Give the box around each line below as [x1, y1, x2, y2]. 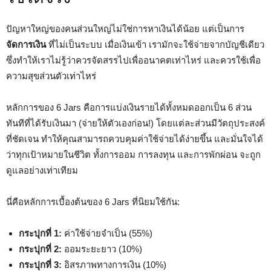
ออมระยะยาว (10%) [62, 244, 142, 254]
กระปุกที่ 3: [19, 260, 62, 270]
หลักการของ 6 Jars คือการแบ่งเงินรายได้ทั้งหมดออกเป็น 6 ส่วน [6, 102, 252, 113]
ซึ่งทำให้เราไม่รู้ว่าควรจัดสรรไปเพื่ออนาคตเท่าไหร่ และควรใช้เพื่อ [6, 55, 261, 65]
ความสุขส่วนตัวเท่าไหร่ [6, 71, 96, 81]
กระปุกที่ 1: [19, 228, 62, 238]
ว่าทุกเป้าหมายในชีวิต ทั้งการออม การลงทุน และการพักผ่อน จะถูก [6, 149, 261, 160]
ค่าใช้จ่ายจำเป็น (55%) [62, 228, 152, 238]
